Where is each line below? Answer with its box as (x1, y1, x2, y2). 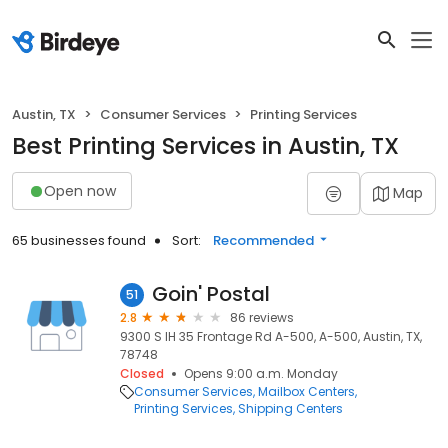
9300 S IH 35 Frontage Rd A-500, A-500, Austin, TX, (120, 328, 422, 345)
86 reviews (230, 309, 294, 326)
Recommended (213, 231, 314, 250)
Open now (44, 180, 116, 201)
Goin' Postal (152, 280, 270, 308)
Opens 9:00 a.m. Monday (184, 365, 338, 382)
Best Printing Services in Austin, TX (12, 130, 399, 162)
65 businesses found (12, 231, 146, 250)
